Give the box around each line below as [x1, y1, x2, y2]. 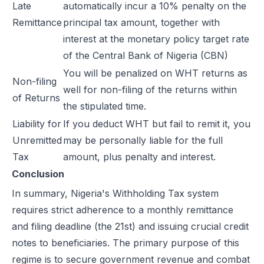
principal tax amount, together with [63, 16, 220, 28]
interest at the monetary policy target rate [63, 33, 249, 45]
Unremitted [12, 134, 62, 146]
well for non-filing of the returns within [63, 84, 237, 95]
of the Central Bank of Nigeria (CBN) [63, 49, 228, 61]
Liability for [12, 118, 61, 130]
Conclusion [12, 168, 64, 180]
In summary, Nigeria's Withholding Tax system [12, 187, 219, 199]
